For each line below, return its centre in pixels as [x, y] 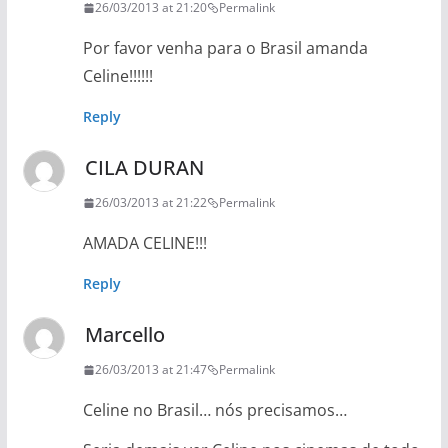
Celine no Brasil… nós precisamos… [214, 410]
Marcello [124, 334]
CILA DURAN [144, 167]
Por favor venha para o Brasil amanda [225, 48]
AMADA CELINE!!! [144, 243]
